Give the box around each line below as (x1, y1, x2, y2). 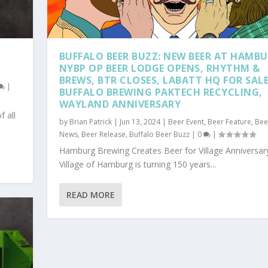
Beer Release (81, 129, 126, 139)
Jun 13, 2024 (119, 116, 160, 127)
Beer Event (167, 116, 204, 127)
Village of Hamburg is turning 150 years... (59, 158, 216, 170)
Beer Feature (207, 116, 251, 127)
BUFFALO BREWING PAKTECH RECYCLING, (59, 85, 263, 99)
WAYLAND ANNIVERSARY (59, 97, 181, 111)
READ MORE (66, 188, 115, 200)
